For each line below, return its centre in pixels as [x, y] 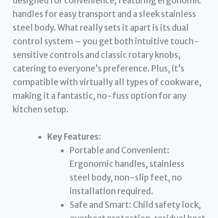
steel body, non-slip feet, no [126, 177]
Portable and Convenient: [119, 150]
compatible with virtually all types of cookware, [107, 82]
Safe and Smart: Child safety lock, [135, 205]
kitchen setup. [41, 110]
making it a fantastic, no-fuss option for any [100, 96]
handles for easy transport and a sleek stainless [105, 14]
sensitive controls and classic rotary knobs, [97, 55]
